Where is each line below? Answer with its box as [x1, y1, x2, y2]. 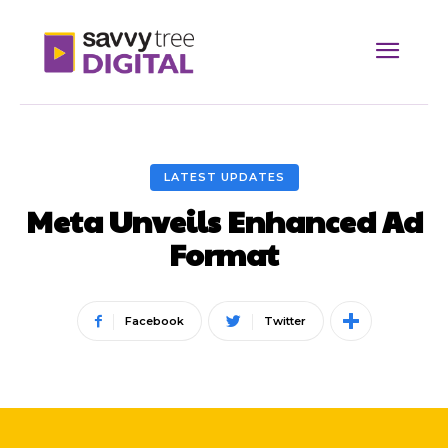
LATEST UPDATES [163, 170, 285, 185]
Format [169, 233, 279, 275]
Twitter [263, 314, 306, 329]
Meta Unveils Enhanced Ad [25, 200, 423, 242]
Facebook [124, 314, 184, 329]
